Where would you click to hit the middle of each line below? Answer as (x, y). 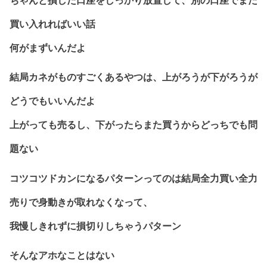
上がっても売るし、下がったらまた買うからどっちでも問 (133, 125)
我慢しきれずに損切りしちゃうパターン (95, 226)
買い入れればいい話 (52, 24)
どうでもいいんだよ (52, 101)
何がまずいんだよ (48, 48)
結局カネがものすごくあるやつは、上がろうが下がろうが (133, 77)
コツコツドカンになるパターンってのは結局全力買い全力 (133, 178)
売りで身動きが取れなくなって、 (81, 202)
